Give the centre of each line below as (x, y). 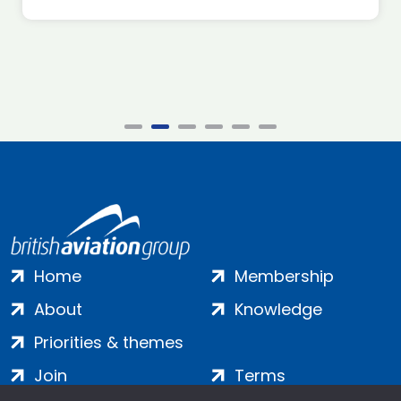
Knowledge (278, 309)
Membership (284, 276)
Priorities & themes (109, 342)
